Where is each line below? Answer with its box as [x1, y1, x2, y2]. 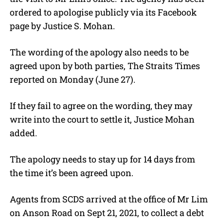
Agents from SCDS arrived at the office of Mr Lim [10, 193, 208, 205]
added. [10, 127, 37, 139]
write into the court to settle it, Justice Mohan [10, 113, 195, 125]
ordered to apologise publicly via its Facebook [10, 6, 197, 18]
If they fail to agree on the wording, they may [10, 99, 192, 111]
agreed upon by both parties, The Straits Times [10, 59, 200, 72]
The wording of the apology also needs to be [10, 46, 189, 58]
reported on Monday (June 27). [10, 73, 135, 85]
